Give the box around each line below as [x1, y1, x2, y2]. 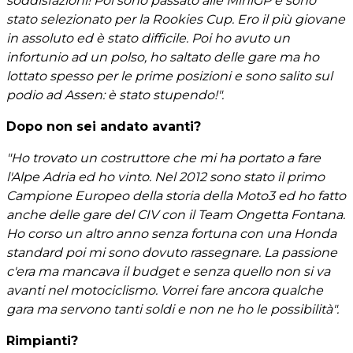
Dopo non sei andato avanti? [6, 118, 201, 134]
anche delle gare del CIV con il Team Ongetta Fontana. [6, 206, 345, 222]
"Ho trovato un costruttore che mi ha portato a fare [6, 150, 321, 165]
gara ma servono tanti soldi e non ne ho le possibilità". [6, 301, 339, 317]
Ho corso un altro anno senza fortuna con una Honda [6, 225, 336, 241]
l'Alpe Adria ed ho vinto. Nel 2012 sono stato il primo [6, 169, 325, 184]
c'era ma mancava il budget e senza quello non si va [6, 263, 330, 279]
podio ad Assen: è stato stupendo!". [6, 87, 224, 102]
